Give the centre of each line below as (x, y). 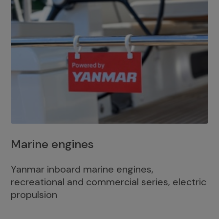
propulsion (34, 195)
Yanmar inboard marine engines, (82, 169)
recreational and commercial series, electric (109, 182)
